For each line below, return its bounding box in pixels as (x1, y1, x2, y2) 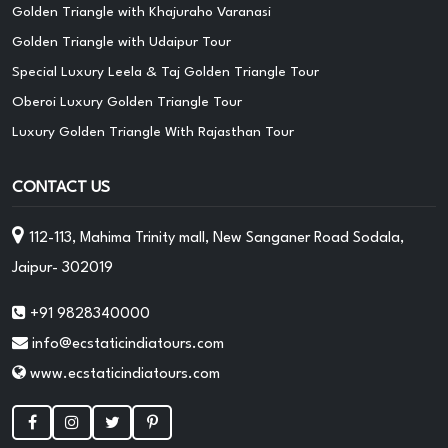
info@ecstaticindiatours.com (32, 336, 224, 352)
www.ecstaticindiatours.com (26, 366, 220, 382)
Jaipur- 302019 (12, 260, 113, 276)
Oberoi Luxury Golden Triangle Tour (12, 94, 242, 109)
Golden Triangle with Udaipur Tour (12, 34, 231, 49)
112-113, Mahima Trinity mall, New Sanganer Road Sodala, (29, 230, 404, 246)
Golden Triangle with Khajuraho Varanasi (12, 4, 271, 19)
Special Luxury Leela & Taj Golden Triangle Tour (12, 64, 319, 79)
